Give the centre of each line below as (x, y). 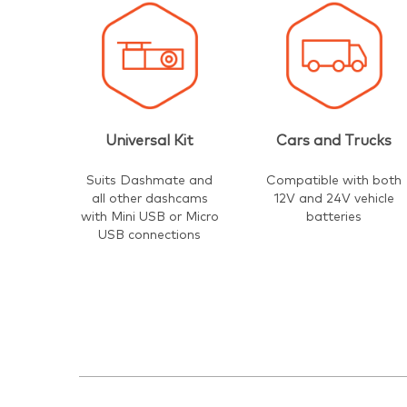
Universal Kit (150, 140)
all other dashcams (149, 199)
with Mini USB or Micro (149, 217)
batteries (334, 217)
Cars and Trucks (334, 140)
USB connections (150, 235)
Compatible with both (334, 180)
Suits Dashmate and (150, 180)
